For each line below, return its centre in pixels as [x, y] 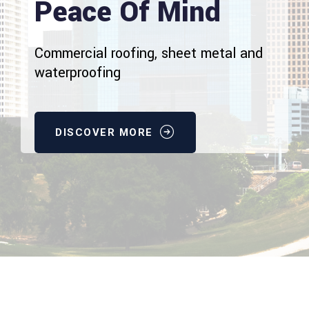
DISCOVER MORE [106, 132]
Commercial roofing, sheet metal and [149, 53]
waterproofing [78, 73]
